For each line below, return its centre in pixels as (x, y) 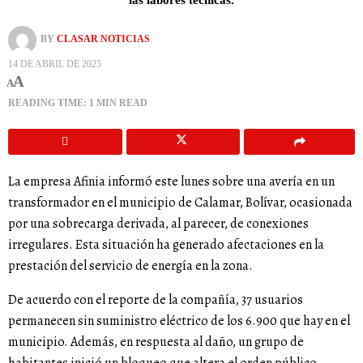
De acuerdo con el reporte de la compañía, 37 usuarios (156, 299)
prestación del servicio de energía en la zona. (130, 265)
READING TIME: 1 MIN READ (78, 102)
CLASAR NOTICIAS (103, 39)
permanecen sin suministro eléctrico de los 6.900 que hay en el (179, 320)
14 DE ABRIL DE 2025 (55, 64)
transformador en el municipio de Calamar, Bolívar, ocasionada (180, 202)
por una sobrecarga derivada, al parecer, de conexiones (158, 223)
